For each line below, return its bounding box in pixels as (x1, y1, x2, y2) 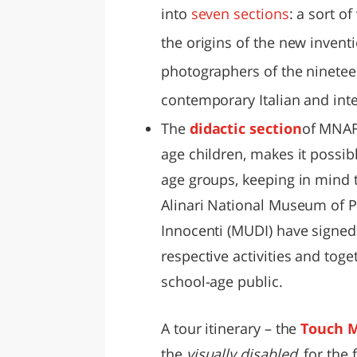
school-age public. (161, 271, 283, 291)
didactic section (189, 118, 302, 138)
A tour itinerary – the (161, 318, 301, 338)
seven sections (190, 3, 289, 23)
